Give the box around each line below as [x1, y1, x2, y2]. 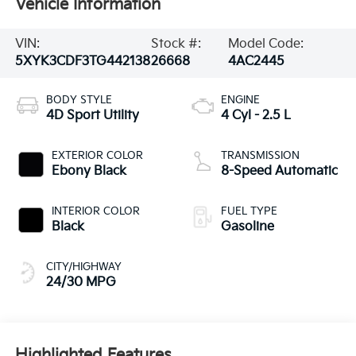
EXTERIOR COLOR [51, 149, 143, 162]
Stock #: [151, 36, 202, 52]
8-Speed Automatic [221, 163, 338, 179]
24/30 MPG [45, 274, 116, 290]
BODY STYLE [45, 93, 112, 106]
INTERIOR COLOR [51, 204, 140, 218]
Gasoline [221, 219, 274, 234]
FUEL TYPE [221, 204, 277, 218]
